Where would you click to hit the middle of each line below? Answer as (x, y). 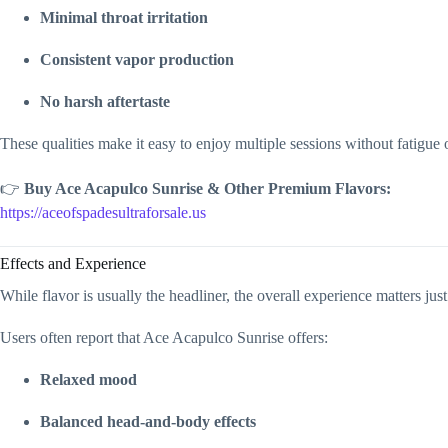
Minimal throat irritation (124, 17)
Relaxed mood (88, 380)
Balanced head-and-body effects (148, 422)
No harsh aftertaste (105, 101)
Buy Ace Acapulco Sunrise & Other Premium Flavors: (207, 188)
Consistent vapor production (137, 59)
